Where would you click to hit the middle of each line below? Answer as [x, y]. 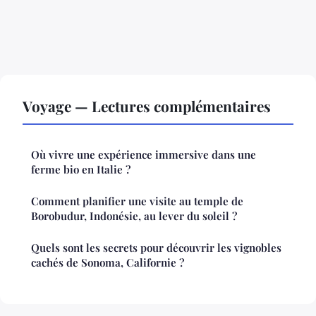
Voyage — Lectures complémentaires [147, 105]
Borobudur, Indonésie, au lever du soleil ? [134, 215]
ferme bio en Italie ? [81, 169]
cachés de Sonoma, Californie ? [108, 262]
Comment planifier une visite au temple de [137, 201]
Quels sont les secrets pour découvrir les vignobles [156, 247]
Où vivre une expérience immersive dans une [144, 154]
